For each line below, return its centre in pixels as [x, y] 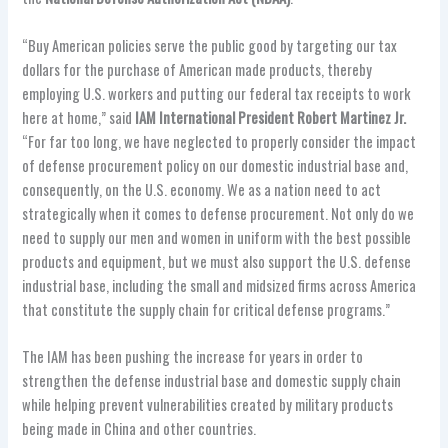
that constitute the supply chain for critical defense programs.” [206, 309]
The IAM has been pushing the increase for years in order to [193, 357]
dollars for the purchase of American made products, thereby [197, 69]
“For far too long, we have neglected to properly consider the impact [219, 141]
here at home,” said [79, 117]
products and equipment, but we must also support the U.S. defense [217, 261]
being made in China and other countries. [139, 429]
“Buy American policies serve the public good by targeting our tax [210, 45]
